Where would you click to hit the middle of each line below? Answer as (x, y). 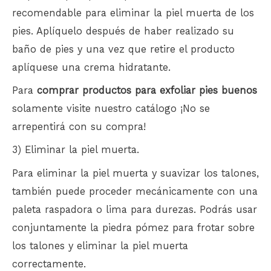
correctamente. (49, 264)
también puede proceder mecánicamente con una (135, 191)
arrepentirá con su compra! (79, 127)
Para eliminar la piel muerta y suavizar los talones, (135, 173)
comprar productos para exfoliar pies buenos (147, 91)
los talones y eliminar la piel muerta (100, 246)
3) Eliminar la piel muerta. (76, 150)
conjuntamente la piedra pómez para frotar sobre (133, 227)
